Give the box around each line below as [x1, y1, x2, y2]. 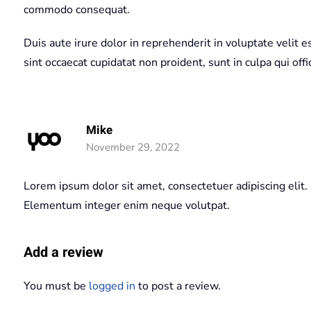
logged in [89, 278, 135, 294]
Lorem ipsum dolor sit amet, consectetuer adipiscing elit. [24, 178, 308, 194]
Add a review [24, 242, 103, 262]
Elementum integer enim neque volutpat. [24, 198, 230, 213]
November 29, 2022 [86, 140, 180, 154]
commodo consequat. [24, 2, 130, 17]
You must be [24, 278, 89, 294]
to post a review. [135, 278, 221, 294]
